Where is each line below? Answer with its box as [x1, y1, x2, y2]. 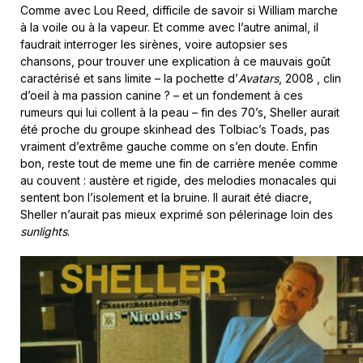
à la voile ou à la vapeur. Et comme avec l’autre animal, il [20, 19, 318, 34]
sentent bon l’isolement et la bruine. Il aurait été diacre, [20, 190, 312, 204]
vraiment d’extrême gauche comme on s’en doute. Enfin [20, 139, 318, 153]
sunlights [20, 224, 67, 238]
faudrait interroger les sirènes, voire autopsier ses [20, 36, 288, 51]
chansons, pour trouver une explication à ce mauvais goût [20, 53, 331, 68]
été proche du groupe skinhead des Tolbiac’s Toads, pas [20, 122, 330, 136]
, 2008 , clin [279, 70, 341, 85]
